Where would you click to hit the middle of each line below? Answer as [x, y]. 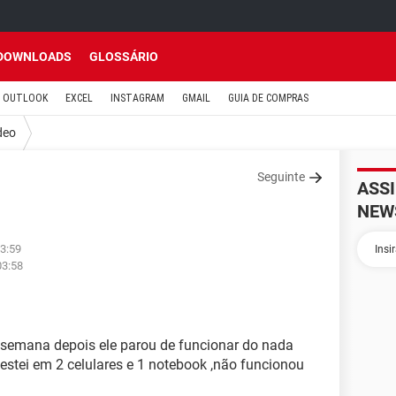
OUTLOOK [25, 98]
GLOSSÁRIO [124, 57]
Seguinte [281, 177]
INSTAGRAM [137, 98]
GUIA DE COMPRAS [268, 98]
